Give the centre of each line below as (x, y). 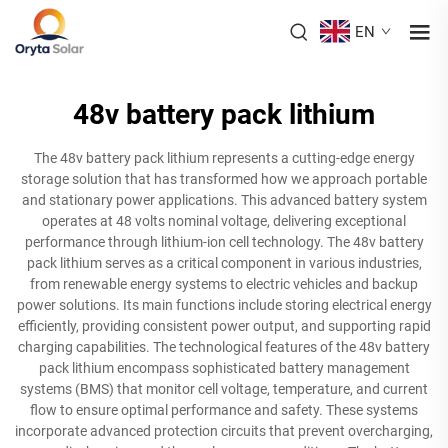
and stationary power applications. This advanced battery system (224, 199)
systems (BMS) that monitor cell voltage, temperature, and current (224, 388)
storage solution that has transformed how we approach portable (224, 178)
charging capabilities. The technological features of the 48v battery (224, 346)
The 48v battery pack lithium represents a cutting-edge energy (224, 157)
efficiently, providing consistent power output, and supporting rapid (224, 325)
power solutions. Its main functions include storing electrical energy (224, 304)
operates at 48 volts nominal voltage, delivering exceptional (224, 220)
